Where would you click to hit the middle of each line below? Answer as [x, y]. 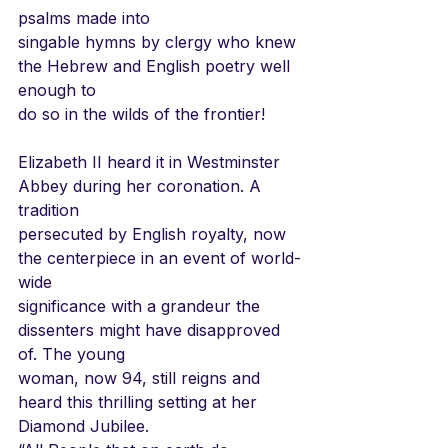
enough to [57, 89]
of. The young [71, 353]
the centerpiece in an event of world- [159, 257]
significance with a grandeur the [141, 305]
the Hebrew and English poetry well [156, 65]
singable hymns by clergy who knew [159, 41]
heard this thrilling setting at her [140, 401]
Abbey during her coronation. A [142, 185]
